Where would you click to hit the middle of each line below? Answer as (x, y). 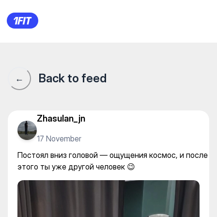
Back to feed (73, 78)
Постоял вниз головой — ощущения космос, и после (113, 155)
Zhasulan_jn (61, 118)
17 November (59, 138)
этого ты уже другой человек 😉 (76, 167)
